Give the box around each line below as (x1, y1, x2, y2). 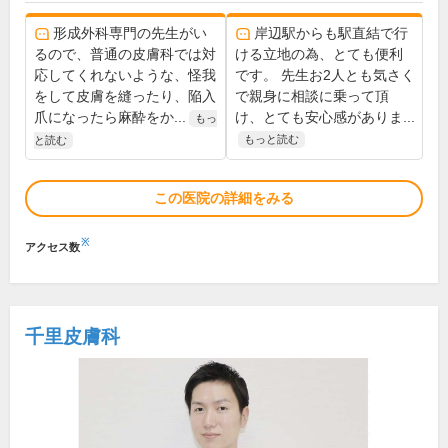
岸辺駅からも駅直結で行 (253, 25, 408, 42)
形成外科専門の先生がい (53, 25, 207, 42)
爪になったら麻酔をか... (34, 109, 186, 126)
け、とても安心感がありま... (234, 109, 415, 126)
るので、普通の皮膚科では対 (34, 46, 216, 63)
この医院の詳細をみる (154, 190, 294, 207)
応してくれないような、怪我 (34, 67, 216, 84)
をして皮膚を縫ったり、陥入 (34, 88, 216, 105)
